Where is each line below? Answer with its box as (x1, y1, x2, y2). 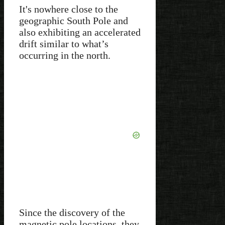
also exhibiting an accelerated (19, 27, 141, 38)
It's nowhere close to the (19, 4, 118, 15)
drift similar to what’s (19, 38, 108, 50)
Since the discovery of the (19, 207, 125, 218)
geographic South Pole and (19, 15, 128, 27)
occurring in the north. (19, 50, 110, 61)
